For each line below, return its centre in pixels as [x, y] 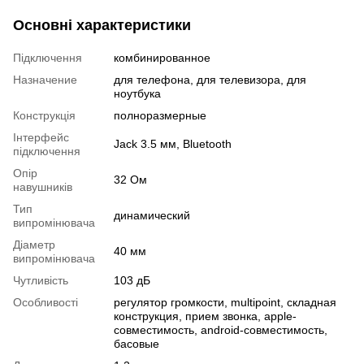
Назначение [45, 79]
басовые [136, 343]
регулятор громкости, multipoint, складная [225, 302]
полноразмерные [160, 115]
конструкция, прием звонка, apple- [205, 316]
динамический [152, 215]
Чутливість [41, 280]
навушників [43, 186]
